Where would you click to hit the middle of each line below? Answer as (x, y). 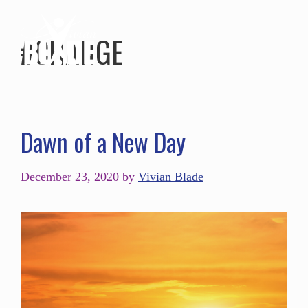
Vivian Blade (171, 177)
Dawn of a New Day (103, 142)
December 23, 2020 (70, 177)
